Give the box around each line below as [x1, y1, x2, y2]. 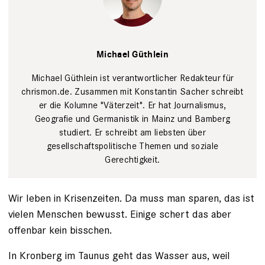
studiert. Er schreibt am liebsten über [59, 127, 206, 138]
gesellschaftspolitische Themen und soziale [46, 140, 219, 151]
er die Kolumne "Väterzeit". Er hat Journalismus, [38, 99, 227, 111]
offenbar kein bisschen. [8, 223, 112, 237]
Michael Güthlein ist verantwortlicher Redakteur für [31, 72, 234, 83]
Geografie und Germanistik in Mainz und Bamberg [34, 113, 231, 124]
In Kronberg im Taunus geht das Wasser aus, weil [8, 248, 230, 262]
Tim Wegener [103, 27, 155, 38]
